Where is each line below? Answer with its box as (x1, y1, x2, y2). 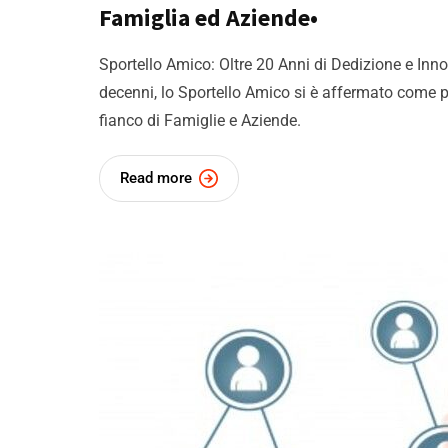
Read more (120, 169, 192, 188)
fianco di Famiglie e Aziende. (99, 111, 301, 131)
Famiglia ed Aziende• (99, 2, 318, 34)
